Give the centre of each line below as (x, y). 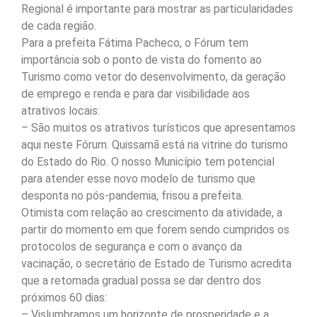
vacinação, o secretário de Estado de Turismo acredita (156, 264)
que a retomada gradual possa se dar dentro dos (141, 281)
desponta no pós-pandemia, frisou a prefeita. (132, 196)
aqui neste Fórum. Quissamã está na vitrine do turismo (155, 145)
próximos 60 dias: (64, 298)
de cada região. (59, 26)
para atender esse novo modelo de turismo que (138, 179)
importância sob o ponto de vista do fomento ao (142, 60)
